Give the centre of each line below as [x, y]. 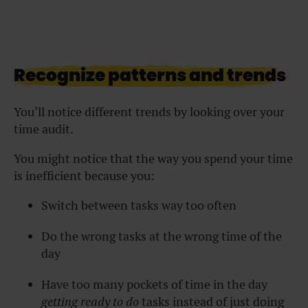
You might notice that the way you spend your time [153, 158]
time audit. [44, 129]
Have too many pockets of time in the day [154, 284]
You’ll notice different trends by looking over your [149, 111]
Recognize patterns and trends [150, 75]
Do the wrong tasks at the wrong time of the [162, 236]
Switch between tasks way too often [139, 205]
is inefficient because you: [84, 175]
